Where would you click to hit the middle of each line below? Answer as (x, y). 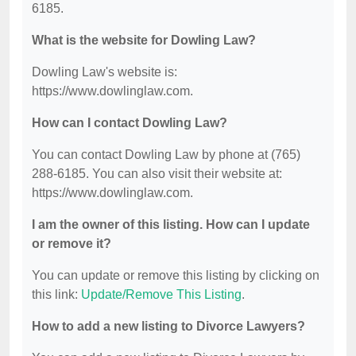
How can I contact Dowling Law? (130, 123)
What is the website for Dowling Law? (144, 41)
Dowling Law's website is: (104, 72)
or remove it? (72, 244)
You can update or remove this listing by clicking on (176, 276)
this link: (56, 295)
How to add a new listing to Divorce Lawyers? (168, 327)
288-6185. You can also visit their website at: (157, 174)
